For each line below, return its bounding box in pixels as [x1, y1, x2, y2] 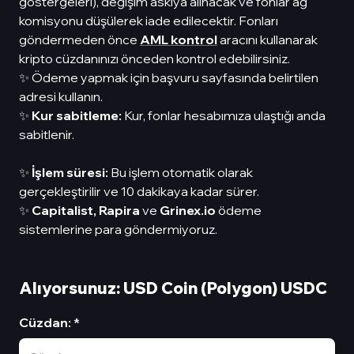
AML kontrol [140, 32, 217, 47]
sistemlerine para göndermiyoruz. [19, 221, 217, 237]
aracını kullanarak [217, 32, 318, 47]
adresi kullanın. [19, 88, 105, 104]
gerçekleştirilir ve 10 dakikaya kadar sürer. [19, 183, 259, 199]
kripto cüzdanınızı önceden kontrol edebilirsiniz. [19, 51, 290, 66]
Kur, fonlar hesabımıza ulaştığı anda [122, 107, 326, 123]
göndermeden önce [19, 32, 140, 47]
